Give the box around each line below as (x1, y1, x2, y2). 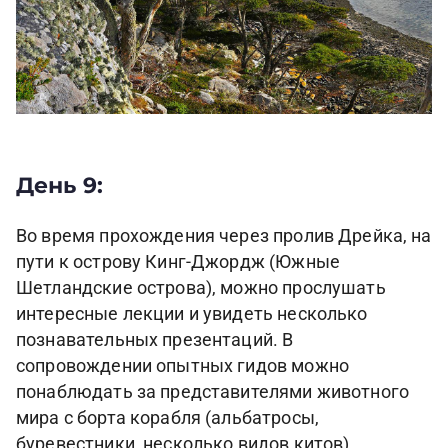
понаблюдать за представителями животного (16, 381, 410, 402)
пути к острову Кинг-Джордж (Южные (16, 251, 340, 272)
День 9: (16, 172, 104, 199)
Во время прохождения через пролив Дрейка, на (16, 225, 432, 246)
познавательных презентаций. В (16, 329, 294, 350)
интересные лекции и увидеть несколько (16, 303, 368, 324)
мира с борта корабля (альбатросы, (16, 407, 319, 428)
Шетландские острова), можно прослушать (16, 277, 386, 298)
